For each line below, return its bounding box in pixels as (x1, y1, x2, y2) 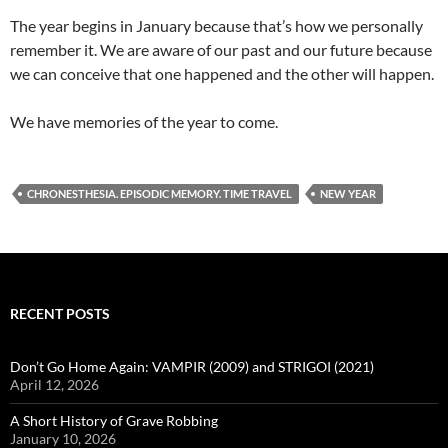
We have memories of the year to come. (10, 111, 278, 131)
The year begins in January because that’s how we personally (10, 15, 423, 35)
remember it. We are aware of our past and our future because (10, 39, 432, 59)
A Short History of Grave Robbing (10, 411, 218, 429)
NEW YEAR (320, 186, 376, 200)
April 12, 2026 (10, 375, 99, 393)
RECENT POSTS (10, 304, 110, 322)
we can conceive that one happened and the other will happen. (10, 63, 434, 83)
